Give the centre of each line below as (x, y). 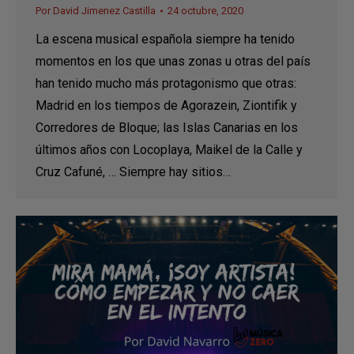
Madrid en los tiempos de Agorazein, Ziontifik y (166, 106)
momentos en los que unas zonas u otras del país (173, 62)
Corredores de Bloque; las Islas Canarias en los (167, 128)
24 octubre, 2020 (205, 11)
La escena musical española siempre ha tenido (165, 40)
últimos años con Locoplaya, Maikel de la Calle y (169, 150)
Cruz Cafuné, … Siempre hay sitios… (133, 172)
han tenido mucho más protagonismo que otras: (166, 84)
